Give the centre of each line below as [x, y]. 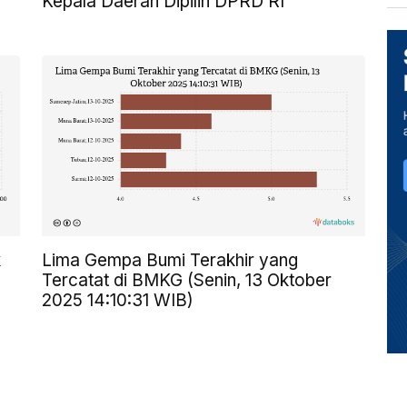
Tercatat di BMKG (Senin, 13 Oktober [187, 281]
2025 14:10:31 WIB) [118, 301]
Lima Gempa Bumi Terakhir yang [170, 261]
